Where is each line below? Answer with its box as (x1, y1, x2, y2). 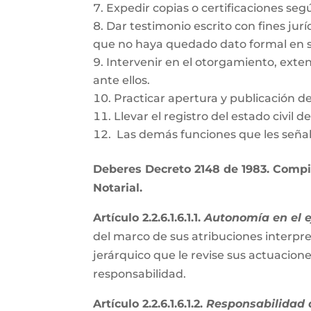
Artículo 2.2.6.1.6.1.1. (93, 211, 205, 224)
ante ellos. (93, 74, 151, 87)
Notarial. (93, 181, 143, 194)
